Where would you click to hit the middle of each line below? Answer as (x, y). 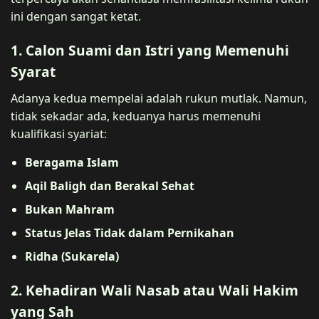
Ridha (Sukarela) (72, 256)
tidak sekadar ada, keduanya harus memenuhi (136, 116)
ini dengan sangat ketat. (76, 16)
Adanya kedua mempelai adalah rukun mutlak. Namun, (159, 98)
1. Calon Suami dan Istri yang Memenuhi (150, 50)
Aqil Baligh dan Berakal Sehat (110, 185)
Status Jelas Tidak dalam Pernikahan (130, 232)
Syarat (33, 71)
